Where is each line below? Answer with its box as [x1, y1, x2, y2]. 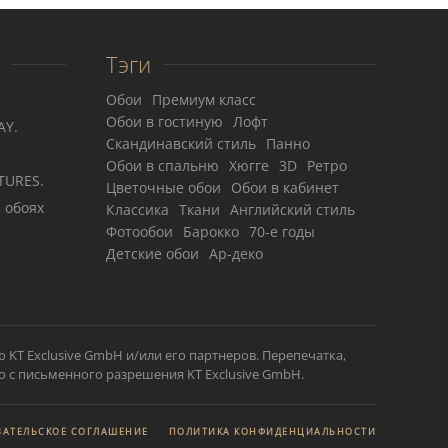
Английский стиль [230, 200, 355, 219]
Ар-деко [209, 244, 263, 263]
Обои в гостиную [106, 112, 223, 131]
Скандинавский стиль [106, 134, 256, 153]
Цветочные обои [106, 178, 221, 197]
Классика [106, 200, 169, 219]
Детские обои [106, 244, 199, 263]
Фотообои [106, 222, 173, 241]
